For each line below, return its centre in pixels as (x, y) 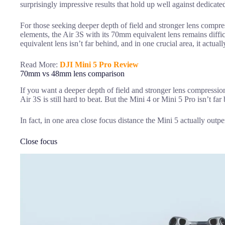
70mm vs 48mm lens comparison (72, 74)
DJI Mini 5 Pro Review (99, 65)
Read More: (40, 65)
